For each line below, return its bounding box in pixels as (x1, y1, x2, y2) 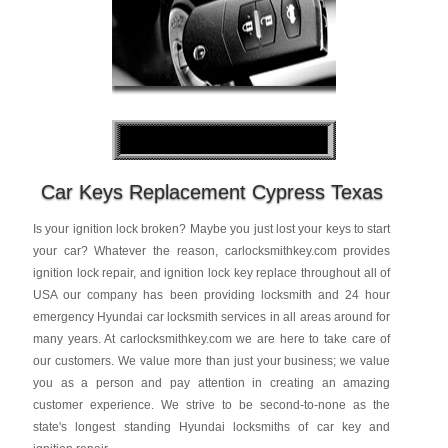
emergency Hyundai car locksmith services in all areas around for (32, 310, 391, 324)
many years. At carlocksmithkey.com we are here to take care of (32, 332, 391, 346)
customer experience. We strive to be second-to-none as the (32, 398, 391, 412)
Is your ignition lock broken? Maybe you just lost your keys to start (32, 222, 391, 236)
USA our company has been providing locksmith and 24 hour (32, 288, 391, 302)
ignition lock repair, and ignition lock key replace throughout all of (32, 266, 391, 280)
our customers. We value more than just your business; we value (32, 354, 391, 368)
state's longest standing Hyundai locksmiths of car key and (32, 420, 391, 434)
